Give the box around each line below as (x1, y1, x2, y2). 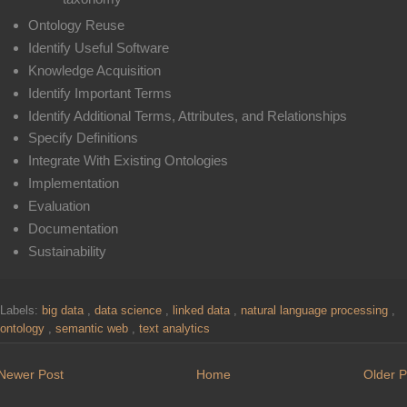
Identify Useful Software (27, 39, 169, 55)
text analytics (139, 322, 210, 335)
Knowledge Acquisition (27, 62, 161, 78)
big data (42, 303, 87, 317)
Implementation (27, 175, 119, 192)
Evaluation (27, 197, 90, 213)
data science (94, 303, 165, 317)
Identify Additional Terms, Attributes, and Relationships (27, 107, 347, 124)
